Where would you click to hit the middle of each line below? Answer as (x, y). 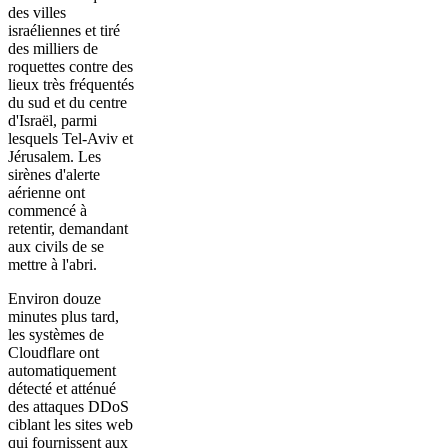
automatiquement (62, 370)
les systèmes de (56, 334)
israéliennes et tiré (64, 30)
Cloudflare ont (53, 352)
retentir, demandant (68, 228)
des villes (37, 12)
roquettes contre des (70, 66)
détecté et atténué (62, 388)
